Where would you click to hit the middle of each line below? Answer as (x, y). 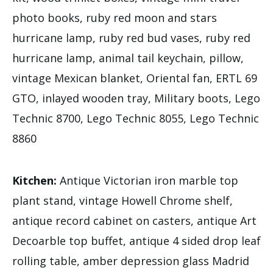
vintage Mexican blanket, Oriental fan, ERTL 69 (135, 78)
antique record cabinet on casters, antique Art (134, 220)
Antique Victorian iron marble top (147, 180)
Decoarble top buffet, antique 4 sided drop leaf (136, 240)
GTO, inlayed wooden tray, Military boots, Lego (136, 98)
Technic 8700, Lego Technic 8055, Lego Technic (136, 118)
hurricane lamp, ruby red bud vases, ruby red (131, 37)
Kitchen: (34, 180)
